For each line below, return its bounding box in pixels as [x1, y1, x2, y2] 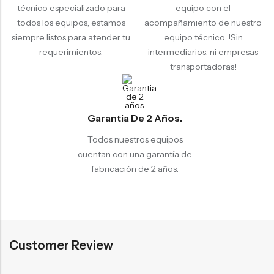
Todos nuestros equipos [87, 133, 183, 145]
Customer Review [9, 237, 113, 253]
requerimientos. [39, 46, 103, 57]
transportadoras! [169, 61, 237, 72]
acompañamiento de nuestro [144, 17, 262, 28]
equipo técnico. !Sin [163, 31, 243, 43]
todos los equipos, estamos [17, 17, 125, 28]
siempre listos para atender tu [12, 31, 130, 43]
